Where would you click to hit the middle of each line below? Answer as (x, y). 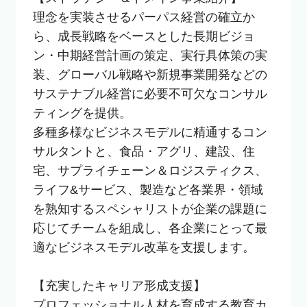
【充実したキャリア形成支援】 (119, 285)
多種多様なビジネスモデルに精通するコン (150, 132)
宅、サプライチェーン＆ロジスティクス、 (150, 170)
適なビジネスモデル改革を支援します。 (144, 247)
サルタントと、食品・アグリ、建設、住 (144, 151)
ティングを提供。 (82, 113)
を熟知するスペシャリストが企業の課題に (150, 209)
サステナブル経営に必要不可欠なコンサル (150, 94)
